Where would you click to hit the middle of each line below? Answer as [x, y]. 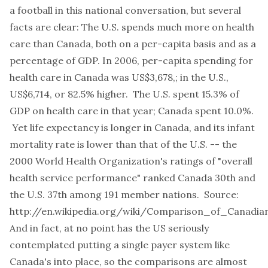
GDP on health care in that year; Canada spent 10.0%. [132, 111]
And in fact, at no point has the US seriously [109, 228]
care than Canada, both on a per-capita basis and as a [133, 44]
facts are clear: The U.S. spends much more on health [132, 27]
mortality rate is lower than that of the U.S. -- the [123, 144]
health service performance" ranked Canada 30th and [133, 178]
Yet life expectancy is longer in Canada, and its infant [132, 127]
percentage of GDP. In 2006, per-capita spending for [131, 60]
